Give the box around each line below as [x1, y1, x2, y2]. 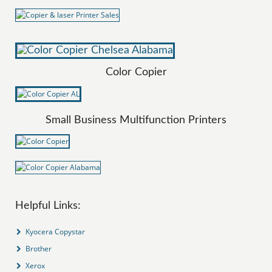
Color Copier [105, 66, 167, 78]
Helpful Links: [15, 200, 81, 211]
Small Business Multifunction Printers [46, 114, 226, 126]
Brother [25, 243, 52, 254]
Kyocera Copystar [25, 226, 86, 237]
